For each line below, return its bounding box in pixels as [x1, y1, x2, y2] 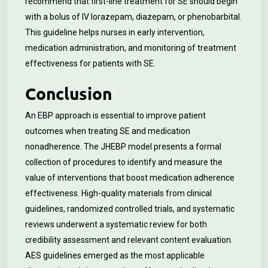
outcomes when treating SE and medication [25, 126, 190, 136]
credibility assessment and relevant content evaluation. [25, 235, 233, 245]
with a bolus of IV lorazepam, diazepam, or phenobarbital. [25, 12, 242, 22]
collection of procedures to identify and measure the [25, 157, 223, 167]
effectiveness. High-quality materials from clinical [25, 188, 212, 198]
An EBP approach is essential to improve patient [25, 111, 206, 120]
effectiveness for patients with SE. [25, 59, 156, 68]
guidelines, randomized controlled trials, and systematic [25, 204, 234, 214]
